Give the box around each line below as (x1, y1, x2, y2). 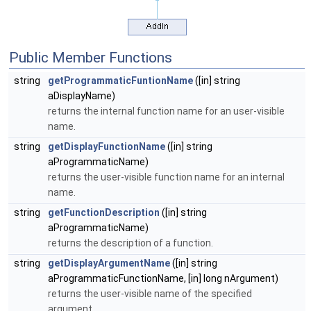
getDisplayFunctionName (48, 141, 165, 153)
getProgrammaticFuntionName (48, 75, 193, 87)
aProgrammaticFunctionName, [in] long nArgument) (48, 273, 278, 285)
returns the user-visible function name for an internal (48, 171, 285, 183)
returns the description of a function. (48, 237, 213, 249)
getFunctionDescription (48, 207, 160, 219)
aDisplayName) (48, 90, 115, 102)
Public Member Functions (9, 49, 172, 67)
